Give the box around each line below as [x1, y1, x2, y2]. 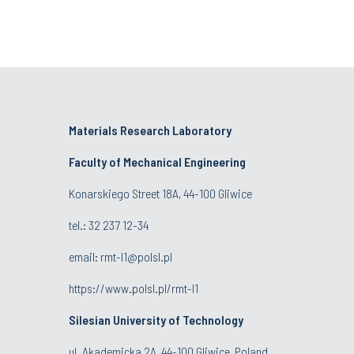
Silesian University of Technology [69, 311, 243, 327]
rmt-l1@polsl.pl [100, 248, 172, 264]
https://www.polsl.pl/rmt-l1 [69, 280, 198, 296]
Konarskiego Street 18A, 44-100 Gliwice [69, 185, 252, 201]
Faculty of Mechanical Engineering [69, 153, 246, 169]
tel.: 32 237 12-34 [69, 217, 149, 232]
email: [69, 248, 100, 264]
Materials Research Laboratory [69, 122, 232, 137]
